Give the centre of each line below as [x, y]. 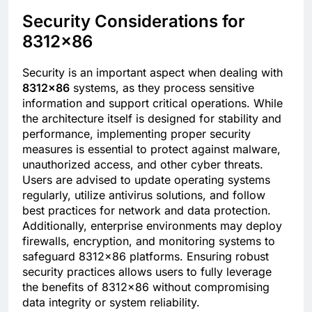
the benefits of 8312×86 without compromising [146, 287]
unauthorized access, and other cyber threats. [143, 165]
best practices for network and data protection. [147, 211]
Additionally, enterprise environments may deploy [152, 226]
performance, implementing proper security [136, 134]
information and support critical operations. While [153, 103]
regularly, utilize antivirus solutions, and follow [144, 195]
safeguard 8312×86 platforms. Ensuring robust [146, 257]
